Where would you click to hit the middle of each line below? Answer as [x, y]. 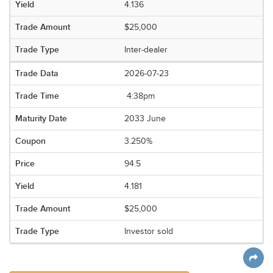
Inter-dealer [146, 50]
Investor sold [149, 232]
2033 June [145, 119]
